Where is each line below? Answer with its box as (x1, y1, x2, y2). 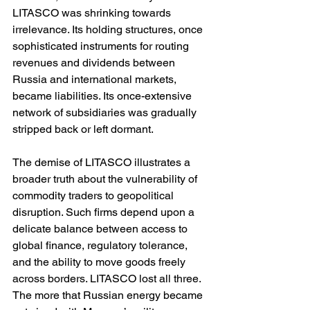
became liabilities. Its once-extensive (12, 89, 194, 103)
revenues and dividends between (12, 56, 178, 70)
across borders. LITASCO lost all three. (12, 272, 203, 286)
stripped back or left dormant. (12, 122, 154, 136)
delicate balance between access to (12, 222, 190, 236)
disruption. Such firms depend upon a (12, 206, 197, 219)
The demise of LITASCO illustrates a (12, 156, 193, 170)
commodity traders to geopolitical (12, 189, 176, 203)
